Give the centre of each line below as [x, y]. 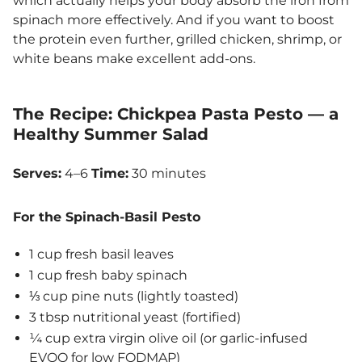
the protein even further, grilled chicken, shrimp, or [177, 40]
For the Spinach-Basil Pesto [107, 217]
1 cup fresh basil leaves [101, 255]
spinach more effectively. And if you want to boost [174, 20]
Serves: [37, 174]
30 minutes [167, 174]
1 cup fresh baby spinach [108, 276]
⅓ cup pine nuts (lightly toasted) [134, 297]
